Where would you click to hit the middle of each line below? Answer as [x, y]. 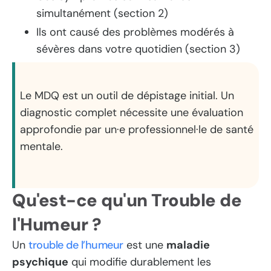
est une [145, 245]
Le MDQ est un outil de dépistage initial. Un [127, 96]
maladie [188, 245]
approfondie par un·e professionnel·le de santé [137, 130]
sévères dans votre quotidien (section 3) [138, 49]
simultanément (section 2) [102, 13]
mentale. [42, 147]
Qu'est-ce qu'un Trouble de [127, 201]
